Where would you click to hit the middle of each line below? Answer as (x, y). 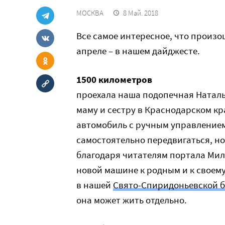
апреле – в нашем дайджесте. (138, 51)
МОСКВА (90, 13)
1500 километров (114, 79)
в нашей (95, 185)
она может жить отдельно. (132, 200)
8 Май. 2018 (141, 13)
